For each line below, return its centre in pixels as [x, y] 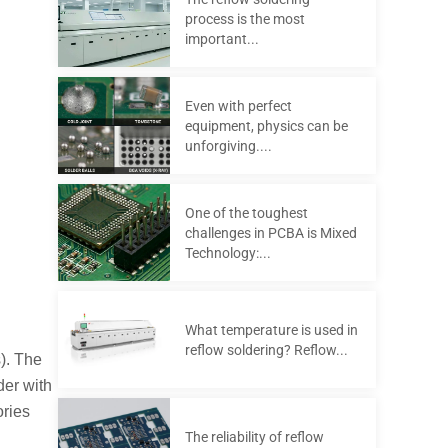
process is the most [244, 18]
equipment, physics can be [266, 125]
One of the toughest [246, 212]
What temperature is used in [271, 329]
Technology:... [227, 252]
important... [221, 38]
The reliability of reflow [254, 436]
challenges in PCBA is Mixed [270, 232]
